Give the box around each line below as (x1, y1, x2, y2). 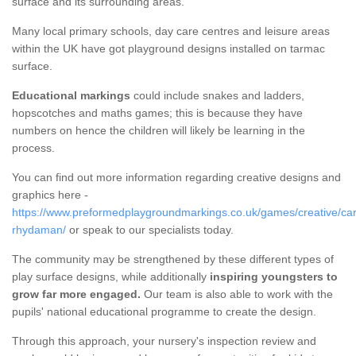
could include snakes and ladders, (130, 89, 304, 103)
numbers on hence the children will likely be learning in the (12, 124, 305, 137)
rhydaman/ (12, 223, 66, 237)
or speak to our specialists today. (66, 223, 234, 237)
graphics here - (12, 188, 88, 202)
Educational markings (12, 89, 130, 103)
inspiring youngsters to (207, 270, 338, 284)
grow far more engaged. (12, 288, 141, 301)
